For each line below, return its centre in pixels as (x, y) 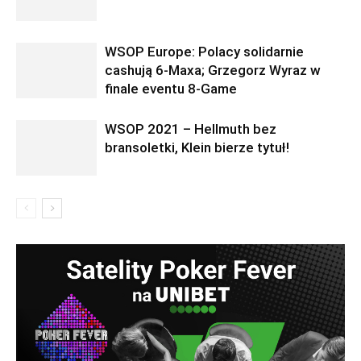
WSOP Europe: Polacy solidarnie (204, 52)
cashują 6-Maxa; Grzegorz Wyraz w (213, 71)
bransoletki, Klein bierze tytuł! (197, 148)
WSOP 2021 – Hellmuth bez (191, 129)
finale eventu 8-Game (171, 89)
